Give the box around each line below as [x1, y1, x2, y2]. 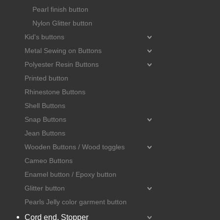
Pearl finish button [32, 5, 88, 13]
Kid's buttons [25, 32, 64, 41]
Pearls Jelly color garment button [25, 197, 127, 206]
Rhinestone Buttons [25, 87, 85, 96]
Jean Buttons [25, 129, 65, 137]
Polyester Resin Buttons [25, 60, 99, 68]
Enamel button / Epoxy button [25, 170, 116, 178]
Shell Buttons [25, 101, 65, 110]
